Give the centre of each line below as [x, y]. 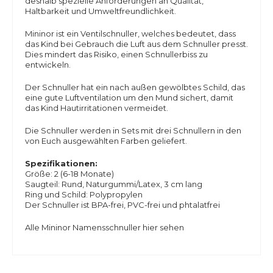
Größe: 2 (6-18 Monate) [69, 174]
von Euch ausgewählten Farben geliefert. [106, 141]
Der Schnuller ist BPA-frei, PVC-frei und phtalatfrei [122, 205]
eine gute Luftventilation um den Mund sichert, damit [129, 97]
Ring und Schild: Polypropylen [84, 194]
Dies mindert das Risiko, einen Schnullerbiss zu [116, 54]
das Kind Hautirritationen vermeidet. [97, 108]
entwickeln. [49, 65]
